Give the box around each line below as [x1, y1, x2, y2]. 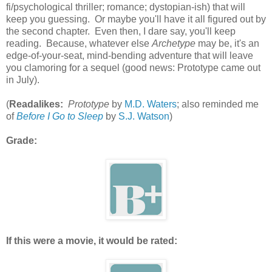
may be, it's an [195, 38, 259, 49]
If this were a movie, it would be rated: [6, 235, 177, 246]
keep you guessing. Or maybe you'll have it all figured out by [6, 13, 266, 24]
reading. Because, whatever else [6, 38, 152, 49]
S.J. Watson [118, 110, 169, 121]
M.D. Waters [124, 98, 177, 109]
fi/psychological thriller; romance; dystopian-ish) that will [6, 1, 245, 12]
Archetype [152, 38, 195, 49]
